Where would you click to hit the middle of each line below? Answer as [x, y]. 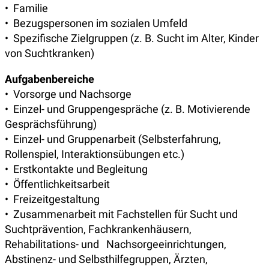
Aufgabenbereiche [50, 79]
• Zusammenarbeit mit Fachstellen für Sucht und [121, 214]
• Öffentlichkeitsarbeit [57, 184]
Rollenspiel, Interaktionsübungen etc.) [95, 154]
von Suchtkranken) [50, 53]
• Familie [26, 8]
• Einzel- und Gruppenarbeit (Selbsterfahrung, [113, 139]
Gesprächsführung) [51, 124]
